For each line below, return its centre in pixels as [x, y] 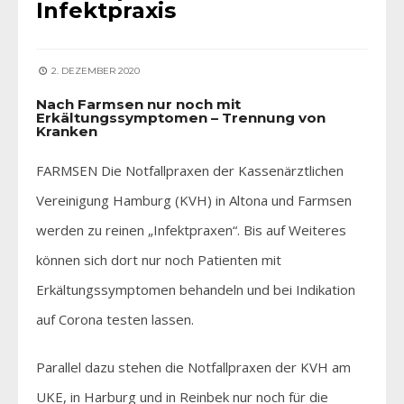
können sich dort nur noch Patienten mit [159, 259]
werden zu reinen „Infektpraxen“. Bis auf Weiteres [191, 230]
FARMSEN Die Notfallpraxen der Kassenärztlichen [190, 170]
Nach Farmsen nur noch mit [138, 104]
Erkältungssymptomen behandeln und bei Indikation [196, 289]
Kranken [67, 131]
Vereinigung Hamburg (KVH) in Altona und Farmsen [194, 200]
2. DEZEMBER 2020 [94, 70]
